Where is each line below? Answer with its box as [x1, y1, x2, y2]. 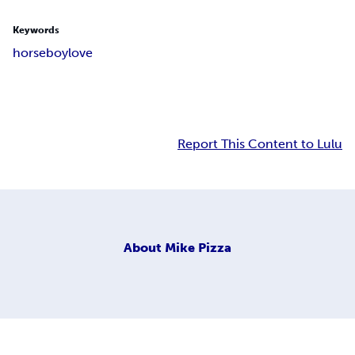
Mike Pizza [165, 239, 231, 255]
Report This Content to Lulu [177, 136, 342, 152]
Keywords [13, 25, 59, 36]
